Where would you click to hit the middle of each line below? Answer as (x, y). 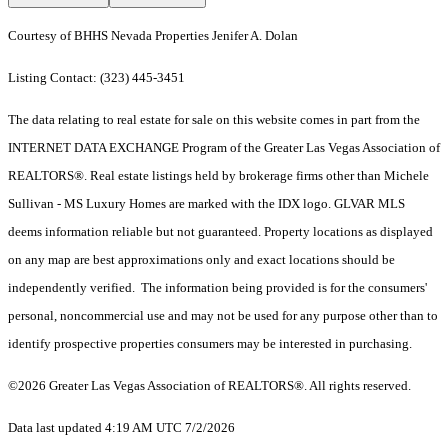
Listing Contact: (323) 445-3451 (98, 78)
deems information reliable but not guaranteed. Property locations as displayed (220, 232)
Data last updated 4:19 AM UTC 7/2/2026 (121, 428)
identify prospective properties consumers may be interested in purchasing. (210, 344)
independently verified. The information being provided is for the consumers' (217, 288)
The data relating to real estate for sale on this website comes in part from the (214, 120)
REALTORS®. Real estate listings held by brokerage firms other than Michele (218, 176)
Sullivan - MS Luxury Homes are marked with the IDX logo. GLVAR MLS (206, 204)
